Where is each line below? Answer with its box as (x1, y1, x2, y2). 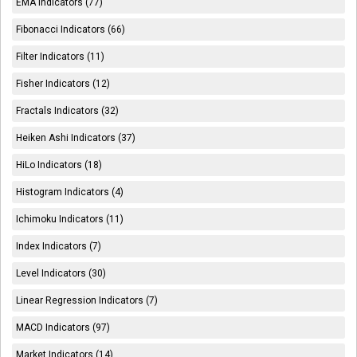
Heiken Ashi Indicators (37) (16, 131, 136, 143)
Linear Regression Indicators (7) (16, 294, 159, 306)
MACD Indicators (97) (16, 321, 111, 333)
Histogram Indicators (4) (16, 186, 124, 198)
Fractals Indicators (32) (16, 104, 120, 116)
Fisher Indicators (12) (16, 77, 111, 89)
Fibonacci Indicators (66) (16, 23, 126, 35)
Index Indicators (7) (16, 240, 102, 252)
